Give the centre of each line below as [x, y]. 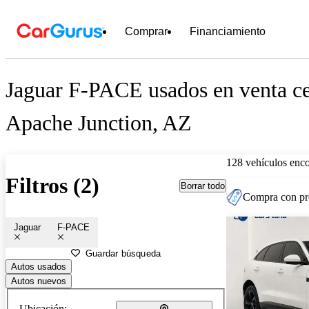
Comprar [146, 31]
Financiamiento [228, 31]
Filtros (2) [52, 186]
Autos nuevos [39, 281]
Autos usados [39, 266]
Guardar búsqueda [123, 253]
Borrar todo [203, 186]
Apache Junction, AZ [99, 123]
